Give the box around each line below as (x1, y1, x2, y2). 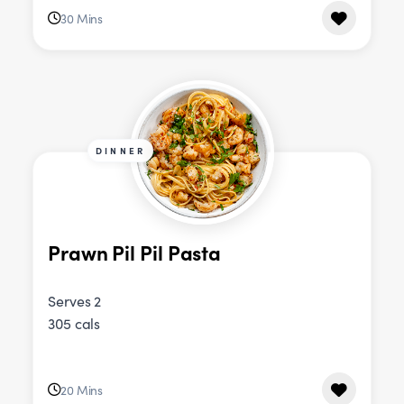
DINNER (96, 144, 146, 158)
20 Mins (60, 381, 104, 399)
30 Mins (60, 9, 104, 27)
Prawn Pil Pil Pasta (48, 237, 222, 266)
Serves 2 (48, 291, 102, 311)
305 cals (48, 314, 101, 334)
